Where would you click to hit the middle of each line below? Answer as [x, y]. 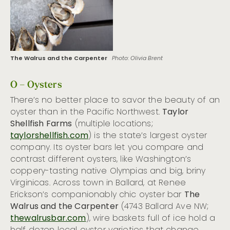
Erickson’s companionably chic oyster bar [97, 195]
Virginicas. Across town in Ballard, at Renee [98, 183]
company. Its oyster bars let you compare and [107, 148]
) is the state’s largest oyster [148, 136]
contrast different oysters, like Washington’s [101, 159]
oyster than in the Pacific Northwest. [87, 112]
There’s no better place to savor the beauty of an [115, 100]
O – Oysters [36, 84]
